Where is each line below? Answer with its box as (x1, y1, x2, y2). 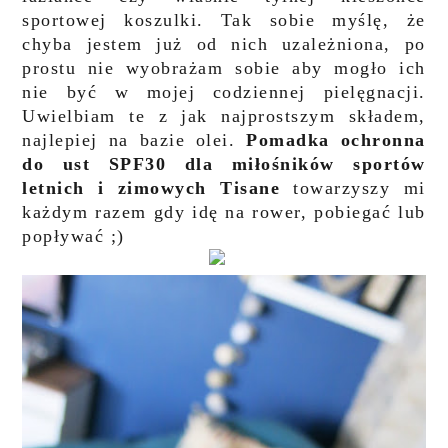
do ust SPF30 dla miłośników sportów (22, 154, 426, 174)
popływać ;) (22, 226, 125, 246)
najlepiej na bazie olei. (22, 130, 247, 150)
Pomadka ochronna (246, 130, 426, 150)
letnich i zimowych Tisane (22, 178, 281, 198)
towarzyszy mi (280, 178, 426, 198)
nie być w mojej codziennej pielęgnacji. (22, 82, 426, 102)
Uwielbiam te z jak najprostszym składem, (22, 106, 426, 126)
